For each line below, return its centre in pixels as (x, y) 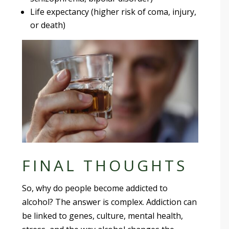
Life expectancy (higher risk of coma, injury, (113, 12)
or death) (48, 25)
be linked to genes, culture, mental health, (103, 215)
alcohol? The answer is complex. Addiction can (110, 202)
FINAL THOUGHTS (105, 165)
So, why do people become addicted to (95, 188)
